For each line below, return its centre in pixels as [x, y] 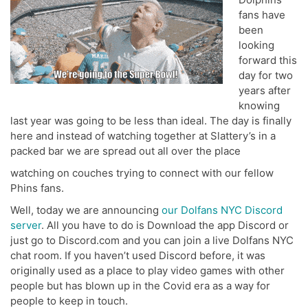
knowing [259, 106]
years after [264, 91]
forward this [267, 60]
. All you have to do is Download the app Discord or [165, 225]
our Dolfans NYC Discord [222, 210]
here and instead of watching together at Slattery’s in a [143, 136]
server [26, 225]
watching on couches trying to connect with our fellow [142, 173]
